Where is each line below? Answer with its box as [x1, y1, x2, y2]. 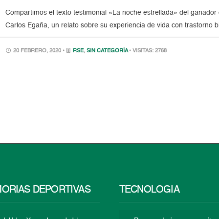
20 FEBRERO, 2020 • [12, 48, 66, 54]
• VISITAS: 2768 [129, 48, 167, 54]
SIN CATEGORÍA [87, 48, 128, 54]
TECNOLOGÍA [119, 185, 179, 195]
